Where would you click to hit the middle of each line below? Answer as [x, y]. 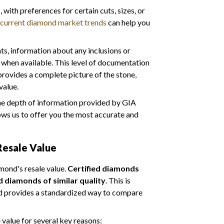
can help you [128, 22]
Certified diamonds [103, 168]
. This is [118, 180]
